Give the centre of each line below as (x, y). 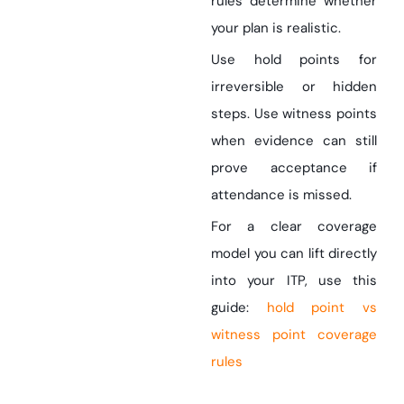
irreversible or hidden (294, 87)
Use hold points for (294, 60)
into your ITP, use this (294, 280)
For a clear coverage (294, 226)
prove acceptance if (294, 168)
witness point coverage (294, 335)
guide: (230, 308)
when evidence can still (294, 141)
